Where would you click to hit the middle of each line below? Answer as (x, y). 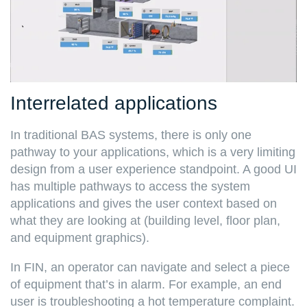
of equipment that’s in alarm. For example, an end (146, 285)
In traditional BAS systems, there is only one (131, 135)
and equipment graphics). (82, 238)
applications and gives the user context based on (144, 204)
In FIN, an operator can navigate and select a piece (150, 268)
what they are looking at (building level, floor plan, (145, 221)
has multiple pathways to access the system (130, 187)
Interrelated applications (114, 103)
